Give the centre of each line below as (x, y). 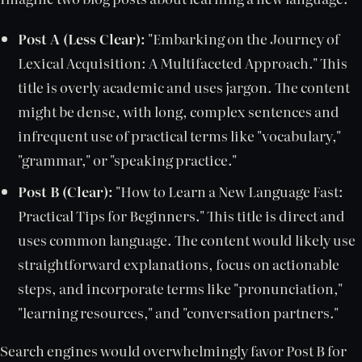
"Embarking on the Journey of (243, 38)
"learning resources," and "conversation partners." (179, 312)
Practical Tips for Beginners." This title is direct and (182, 215)
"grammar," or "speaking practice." (128, 159)
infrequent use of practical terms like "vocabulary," (180, 135)
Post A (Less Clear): (82, 38)
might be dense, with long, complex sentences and (179, 111)
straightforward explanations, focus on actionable (179, 263)
